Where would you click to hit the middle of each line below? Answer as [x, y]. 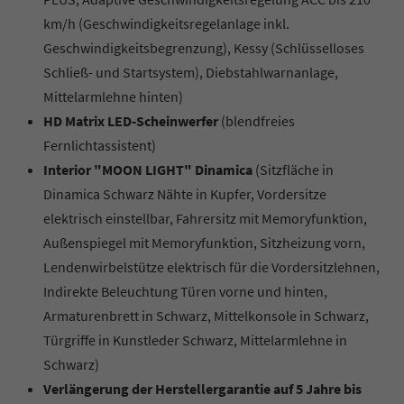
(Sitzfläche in [294, 169]
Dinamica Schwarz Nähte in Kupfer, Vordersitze [185, 193]
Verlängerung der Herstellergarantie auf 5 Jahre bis [202, 388]
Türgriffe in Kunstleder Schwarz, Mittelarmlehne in [195, 340]
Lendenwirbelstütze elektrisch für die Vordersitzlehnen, [211, 266]
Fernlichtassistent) [100, 145]
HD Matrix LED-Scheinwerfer [132, 120]
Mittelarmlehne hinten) [113, 96]
